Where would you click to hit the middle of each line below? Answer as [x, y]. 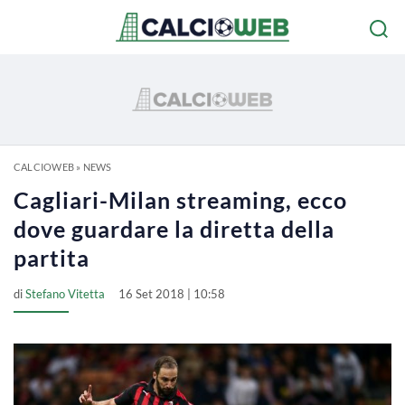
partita [52, 258]
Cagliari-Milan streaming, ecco [180, 200]
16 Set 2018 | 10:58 [172, 294]
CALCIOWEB [44, 167]
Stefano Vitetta [65, 294]
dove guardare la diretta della [174, 229]
